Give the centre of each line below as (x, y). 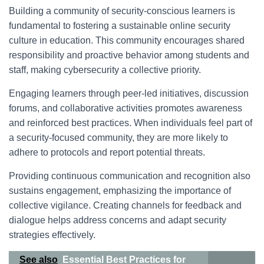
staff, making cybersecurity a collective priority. (105, 70)
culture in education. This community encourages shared (127, 40)
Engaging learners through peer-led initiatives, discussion (129, 93)
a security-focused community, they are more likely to (118, 138)
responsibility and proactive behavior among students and (129, 55)
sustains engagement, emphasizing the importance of (120, 191)
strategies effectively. (52, 235)
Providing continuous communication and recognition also (130, 176)
